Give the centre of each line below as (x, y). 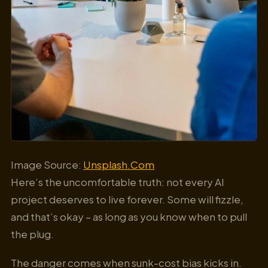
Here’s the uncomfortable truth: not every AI (118, 182)
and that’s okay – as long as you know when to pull (129, 217)
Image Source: (47, 165)
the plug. (32, 234)
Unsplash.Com (119, 165)
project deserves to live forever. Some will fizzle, (127, 200)
